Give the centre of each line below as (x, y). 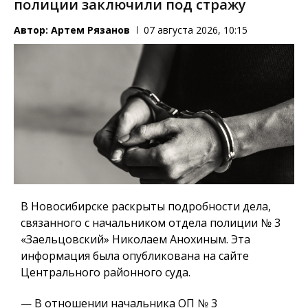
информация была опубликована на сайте (135, 255)
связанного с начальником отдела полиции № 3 (151, 222)
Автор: (32, 30)
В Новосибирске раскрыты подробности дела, (146, 206)
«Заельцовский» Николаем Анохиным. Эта (135, 239)
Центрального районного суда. (106, 272)
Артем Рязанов (90, 30)
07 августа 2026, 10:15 (196, 30)
